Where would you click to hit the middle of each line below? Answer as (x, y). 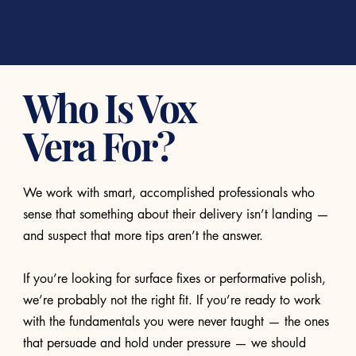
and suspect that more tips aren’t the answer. (143, 236)
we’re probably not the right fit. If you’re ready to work (172, 300)
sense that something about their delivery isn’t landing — (176, 215)
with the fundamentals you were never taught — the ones (176, 322)
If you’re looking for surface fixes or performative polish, (174, 279)
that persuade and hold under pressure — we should (164, 343)
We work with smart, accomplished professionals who (168, 193)
